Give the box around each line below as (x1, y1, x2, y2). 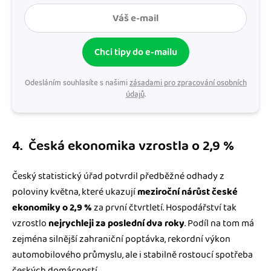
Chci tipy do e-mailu (94, 44, 177, 60)
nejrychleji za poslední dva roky (48, 216, 184, 232)
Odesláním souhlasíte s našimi (24, 77, 129, 90)
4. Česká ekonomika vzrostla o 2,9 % (12, 135, 234, 157)
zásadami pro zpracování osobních (129, 77, 247, 90)
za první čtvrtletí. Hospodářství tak (92, 200, 237, 216)
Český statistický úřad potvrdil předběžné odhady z (12, 169, 224, 184)
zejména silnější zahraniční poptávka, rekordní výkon (12, 232, 230, 247)
